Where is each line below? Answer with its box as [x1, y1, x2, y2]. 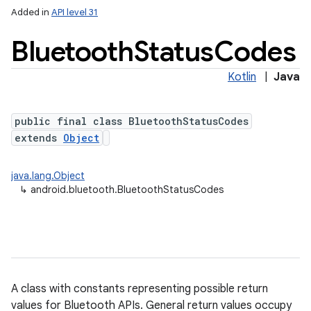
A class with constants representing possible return [11, 282, 268, 296]
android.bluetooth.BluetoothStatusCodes [31, 183, 224, 196]
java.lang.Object [11, 169, 85, 182]
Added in [11, 6, 51, 18]
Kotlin [228, 70, 256, 84]
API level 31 [51, 6, 98, 18]
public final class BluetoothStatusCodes [15, 115, 249, 128]
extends [15, 131, 63, 144]
